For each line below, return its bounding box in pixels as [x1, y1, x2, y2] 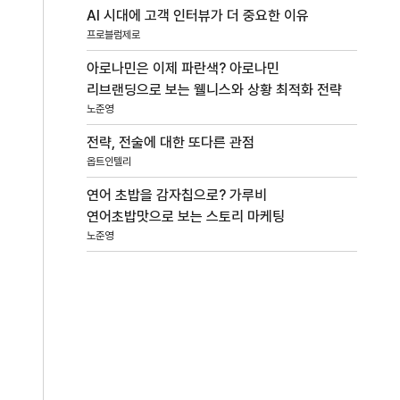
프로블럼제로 [87, 28, 141, 41]
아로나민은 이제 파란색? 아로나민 [87, 59, 280, 77]
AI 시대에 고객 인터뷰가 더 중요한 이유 [87, 6, 310, 24]
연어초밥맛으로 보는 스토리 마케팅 [87, 207, 286, 225]
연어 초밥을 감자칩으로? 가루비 [87, 186, 268, 204]
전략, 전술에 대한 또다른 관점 [87, 133, 255, 151]
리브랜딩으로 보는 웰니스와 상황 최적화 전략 [87, 80, 343, 98]
